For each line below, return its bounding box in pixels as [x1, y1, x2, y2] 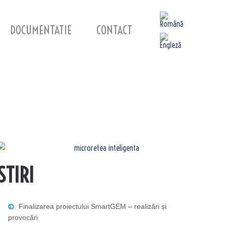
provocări [8, 213, 38, 222]
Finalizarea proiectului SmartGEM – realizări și [18, 202, 166, 211]
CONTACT [96, 23, 132, 37]
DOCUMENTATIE [10, 23, 72, 37]
